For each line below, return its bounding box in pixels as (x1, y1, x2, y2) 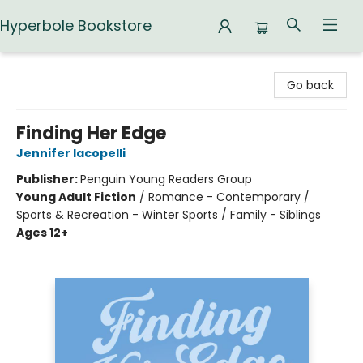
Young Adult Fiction (16, 189, 136, 205)
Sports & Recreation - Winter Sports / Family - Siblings (16, 207, 321, 223)
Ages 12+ (16, 224, 68, 241)
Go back (287, 77, 334, 93)
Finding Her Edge (16, 121, 166, 146)
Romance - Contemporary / (148, 189, 310, 205)
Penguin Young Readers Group (80, 171, 252, 187)
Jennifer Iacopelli (16, 145, 126, 161)
